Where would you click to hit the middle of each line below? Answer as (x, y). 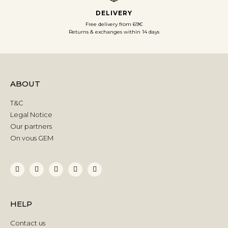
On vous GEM (32, 138)
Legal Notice (31, 114)
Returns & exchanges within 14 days (114, 32)
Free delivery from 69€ (114, 24)
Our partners (31, 126)
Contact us (28, 223)
